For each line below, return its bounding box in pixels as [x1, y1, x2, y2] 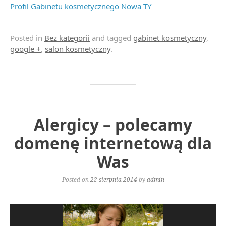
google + [10, 44, 41, 54]
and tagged [90, 33, 133, 43]
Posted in [10, 33, 44, 43]
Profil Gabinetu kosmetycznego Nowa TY [10, 1, 151, 11]
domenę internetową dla [14, 132, 212, 154]
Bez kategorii [44, 33, 90, 43]
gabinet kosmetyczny [133, 33, 206, 43]
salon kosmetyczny [45, 44, 110, 54]
